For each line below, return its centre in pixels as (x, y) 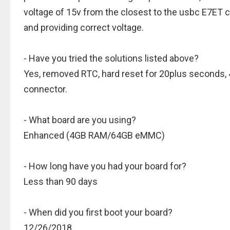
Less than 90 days (61, 181)
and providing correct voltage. (84, 27)
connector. (45, 89)
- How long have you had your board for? (105, 166)
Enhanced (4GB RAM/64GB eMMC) (94, 135)
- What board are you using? (80, 120)
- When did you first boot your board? (98, 212)
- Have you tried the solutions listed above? (111, 58)
